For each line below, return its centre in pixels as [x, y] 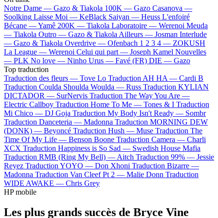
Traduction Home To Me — [100, 104]
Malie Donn [145, 174]
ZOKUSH [189, 43]
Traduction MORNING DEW [161, 122]
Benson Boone [91, 139]
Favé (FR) [131, 60]
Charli [196, 139]
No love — [49, 60]
